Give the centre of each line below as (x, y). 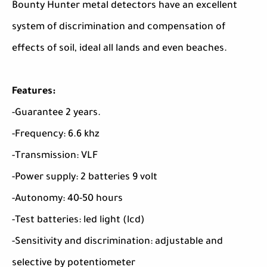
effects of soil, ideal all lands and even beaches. (119, 49)
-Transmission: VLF (55, 156)
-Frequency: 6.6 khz (56, 135)
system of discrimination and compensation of (119, 28)
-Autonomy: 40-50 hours (67, 199)
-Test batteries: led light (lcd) (78, 221)
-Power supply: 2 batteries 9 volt (85, 178)
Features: (34, 92)
